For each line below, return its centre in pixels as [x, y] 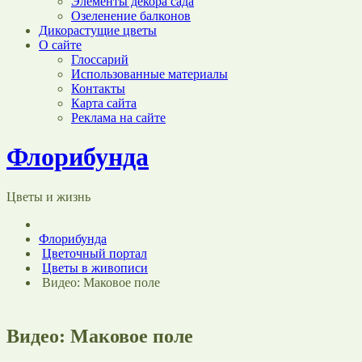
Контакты [98, 88]
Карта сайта [104, 103]
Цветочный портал [95, 253]
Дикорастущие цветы [98, 30]
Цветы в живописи [95, 267]
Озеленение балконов [131, 16]
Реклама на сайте [118, 118]
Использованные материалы [149, 74]
